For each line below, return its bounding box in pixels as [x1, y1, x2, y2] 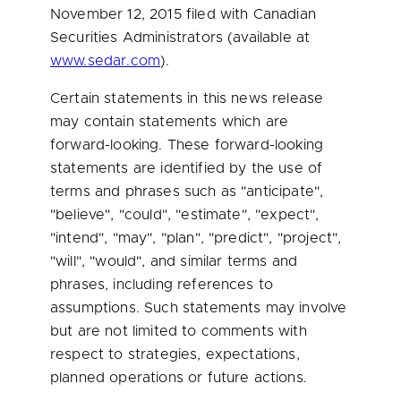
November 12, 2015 [50, 7, 182, 21]
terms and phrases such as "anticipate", [50, 184, 324, 199]
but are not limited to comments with [50, 324, 307, 338]
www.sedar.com [50, 54, 161, 68]
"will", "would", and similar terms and [50, 254, 298, 269]
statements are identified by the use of [50, 161, 323, 175]
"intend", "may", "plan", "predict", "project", [50, 231, 342, 245]
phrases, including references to [50, 277, 274, 292]
